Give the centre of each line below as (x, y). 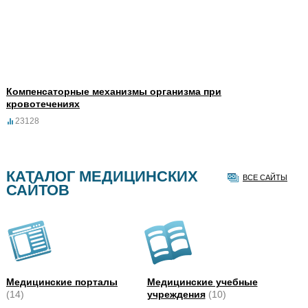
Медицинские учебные (202, 282)
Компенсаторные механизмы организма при (114, 91)
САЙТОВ (38, 190)
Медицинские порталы (62, 282)
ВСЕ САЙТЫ (265, 177)
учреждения (176, 294)
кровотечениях (43, 103)
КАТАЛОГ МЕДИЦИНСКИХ (102, 176)
